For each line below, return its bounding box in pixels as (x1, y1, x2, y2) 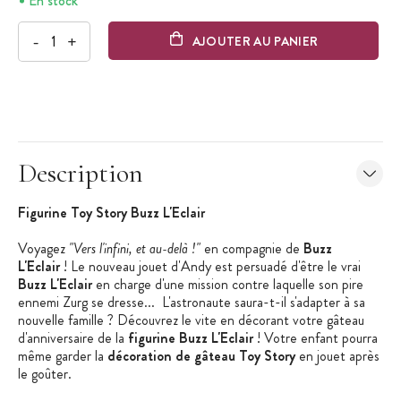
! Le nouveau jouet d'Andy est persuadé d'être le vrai (60, 256, 361, 277)
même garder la (18, 346, 107, 367)
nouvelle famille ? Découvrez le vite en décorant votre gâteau (18, 310, 364, 331)
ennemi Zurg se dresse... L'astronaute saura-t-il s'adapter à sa (18, 292, 365, 313)
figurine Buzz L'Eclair (128, 328, 253, 349)
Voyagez (18, 238, 69, 260)
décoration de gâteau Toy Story (107, 346, 295, 367)
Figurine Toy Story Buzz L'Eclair (18, 202, 205, 224)
